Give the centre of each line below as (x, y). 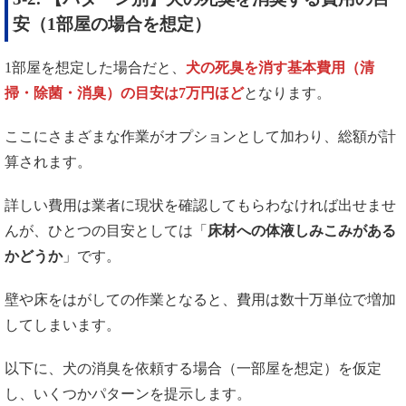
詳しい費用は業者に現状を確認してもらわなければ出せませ (200, 206)
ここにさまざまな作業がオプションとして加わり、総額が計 (200, 137)
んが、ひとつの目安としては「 (106, 231)
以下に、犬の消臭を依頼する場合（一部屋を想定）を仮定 (193, 369)
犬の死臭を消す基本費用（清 (280, 68)
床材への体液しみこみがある (302, 231)
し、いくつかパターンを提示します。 (128, 394)
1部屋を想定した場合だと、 (95, 68)
